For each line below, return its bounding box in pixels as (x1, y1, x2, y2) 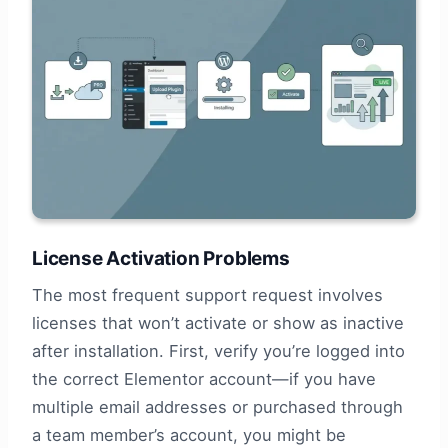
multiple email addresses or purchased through (32, 396, 403, 417)
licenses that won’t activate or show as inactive (32, 312, 404, 333)
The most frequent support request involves (32, 284, 383, 305)
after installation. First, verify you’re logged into (32, 340, 405, 361)
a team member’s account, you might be (32, 424, 346, 445)
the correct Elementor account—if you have (32, 368, 376, 389)
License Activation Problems (32, 247, 290, 271)
